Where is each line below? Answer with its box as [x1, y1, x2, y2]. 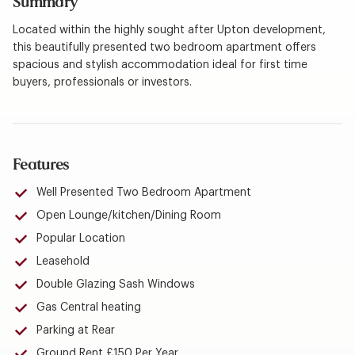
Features [12, 156, 70, 174]
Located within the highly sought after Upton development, [12, 24, 326, 36]
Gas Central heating [36, 302, 141, 313]
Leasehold [36, 256, 90, 267]
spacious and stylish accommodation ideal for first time [12, 59, 307, 71]
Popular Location [36, 233, 125, 244]
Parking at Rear [36, 325, 115, 336]
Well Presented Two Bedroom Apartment [36, 187, 251, 198]
